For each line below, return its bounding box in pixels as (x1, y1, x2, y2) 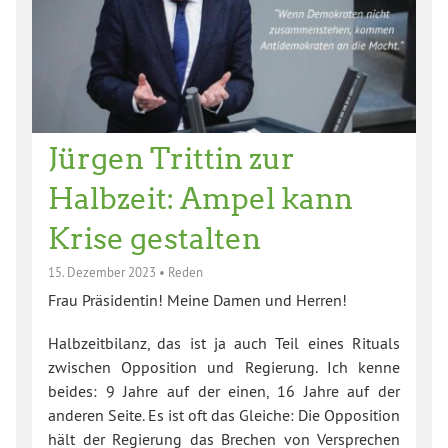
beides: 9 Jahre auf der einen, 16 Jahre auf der (48, 381, 400, 402)
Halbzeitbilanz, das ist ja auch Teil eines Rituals (48, 333, 400, 354)
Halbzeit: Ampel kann (48, 180, 353, 217)
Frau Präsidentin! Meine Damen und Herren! (48, 290, 347, 311)
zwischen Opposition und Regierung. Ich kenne (48, 357, 400, 378)
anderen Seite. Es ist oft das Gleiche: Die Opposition (48, 405, 400, 426)
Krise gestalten (48, 220, 261, 257)
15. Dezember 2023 (48, 263, 156, 280)
